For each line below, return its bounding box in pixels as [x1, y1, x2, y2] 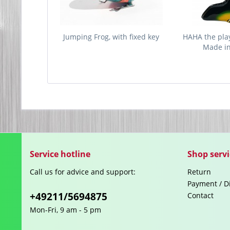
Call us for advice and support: [30, 167, 136, 177]
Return [187, 167, 211, 177]
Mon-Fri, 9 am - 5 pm [30, 205, 101, 215]
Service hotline [30, 148, 90, 160]
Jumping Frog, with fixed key [63, 32, 160, 42]
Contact [187, 190, 214, 200]
